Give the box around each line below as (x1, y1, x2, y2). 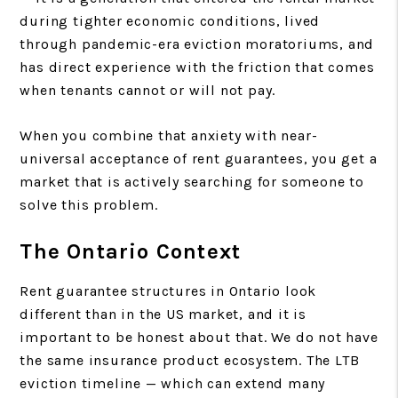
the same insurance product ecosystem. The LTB (20, 351, 360, 369)
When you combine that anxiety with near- (20, 126, 318, 144)
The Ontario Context (20, 238, 242, 264)
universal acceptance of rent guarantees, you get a (20, 149, 378, 167)
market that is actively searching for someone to (20, 172, 364, 190)
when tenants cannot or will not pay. (20, 81, 276, 99)
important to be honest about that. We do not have (20, 328, 378, 346)
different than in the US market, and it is (20, 305, 306, 322)
